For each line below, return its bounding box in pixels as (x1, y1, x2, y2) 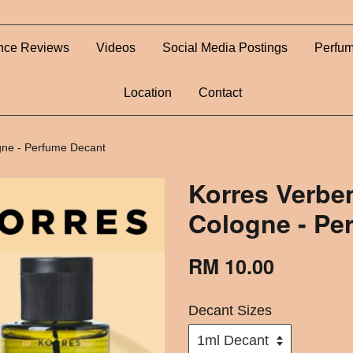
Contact (198, 86, 242, 99)
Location (123, 86, 172, 99)
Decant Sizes (188, 303, 272, 318)
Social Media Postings (162, 41, 288, 54)
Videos (96, 41, 136, 54)
